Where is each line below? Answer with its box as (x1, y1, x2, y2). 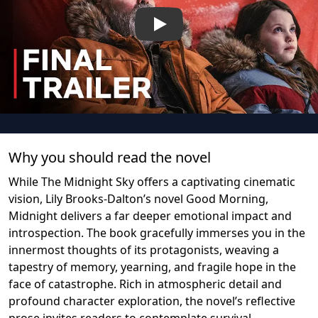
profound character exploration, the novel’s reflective (9, 292, 295, 309)
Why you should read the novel (9, 147, 211, 167)
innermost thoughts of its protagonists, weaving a (9, 241, 279, 258)
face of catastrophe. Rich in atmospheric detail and (9, 275, 282, 292)
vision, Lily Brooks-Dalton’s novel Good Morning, (9, 190, 268, 207)
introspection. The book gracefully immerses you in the (9, 224, 305, 241)
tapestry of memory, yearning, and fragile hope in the (9, 258, 296, 275)
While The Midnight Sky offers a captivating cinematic (9, 173, 295, 190)
